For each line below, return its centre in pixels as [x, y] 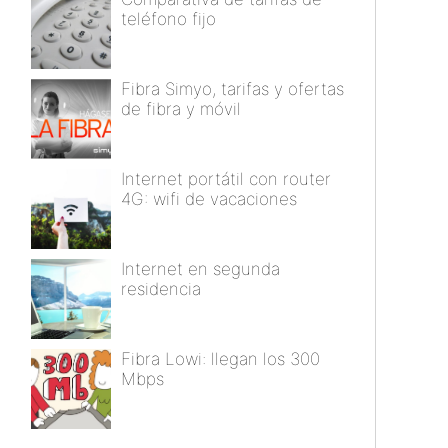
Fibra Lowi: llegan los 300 [220, 359]
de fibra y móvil [181, 109]
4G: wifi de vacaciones [209, 199]
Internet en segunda [200, 269]
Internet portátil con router [226, 179]
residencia [161, 289]
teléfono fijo [168, 19]
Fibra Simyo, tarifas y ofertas [232, 89]
